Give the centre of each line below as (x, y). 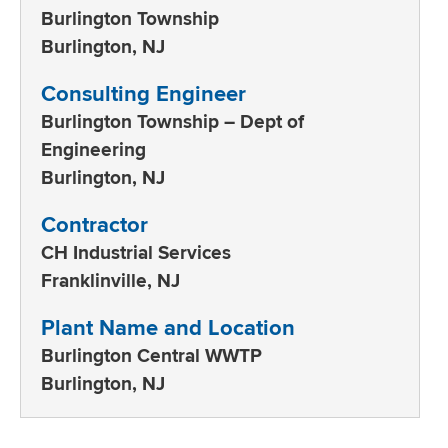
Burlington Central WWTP (151, 355)
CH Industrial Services (136, 252)
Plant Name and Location (168, 327)
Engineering (93, 149)
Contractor (94, 224)
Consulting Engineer (143, 93)
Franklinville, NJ (110, 280)
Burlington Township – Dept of (172, 121)
